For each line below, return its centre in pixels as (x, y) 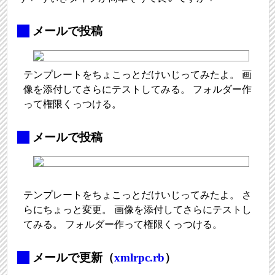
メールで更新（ (72, 258)
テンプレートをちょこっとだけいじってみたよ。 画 (138, 74)
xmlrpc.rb (139, 258)
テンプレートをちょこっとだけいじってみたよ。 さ (138, 195)
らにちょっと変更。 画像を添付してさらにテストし (138, 210)
